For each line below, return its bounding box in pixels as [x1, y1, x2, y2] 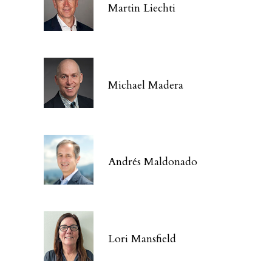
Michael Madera [108, 77, 184, 93]
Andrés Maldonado [108, 154, 198, 170]
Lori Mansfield [108, 231, 177, 246]
